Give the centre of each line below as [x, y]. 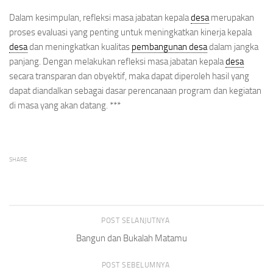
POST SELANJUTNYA [136, 220]
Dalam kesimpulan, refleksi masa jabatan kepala [100, 17]
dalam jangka [233, 47]
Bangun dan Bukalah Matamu [132, 238]
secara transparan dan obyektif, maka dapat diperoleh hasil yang [129, 76]
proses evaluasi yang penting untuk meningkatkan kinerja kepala [130, 32]
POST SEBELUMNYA [136, 265]
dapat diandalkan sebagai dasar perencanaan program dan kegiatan [135, 90]
